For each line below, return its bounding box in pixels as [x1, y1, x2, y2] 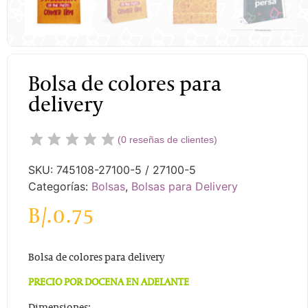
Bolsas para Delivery [131, 179, 238, 193]
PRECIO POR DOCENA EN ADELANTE [28, 278, 189, 289]
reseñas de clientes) [126, 133, 217, 145]
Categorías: [28, 179, 91, 193]
